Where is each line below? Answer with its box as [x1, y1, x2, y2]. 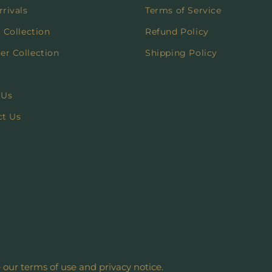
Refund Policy [145, 26, 209, 37]
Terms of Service [145, 5, 222, 16]
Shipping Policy [145, 47, 217, 58]
